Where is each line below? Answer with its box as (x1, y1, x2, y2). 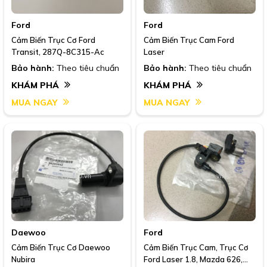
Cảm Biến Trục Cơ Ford (11, 35, 95, 45)
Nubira (11, 254, 35, 265)
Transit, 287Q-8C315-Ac (11, 47, 104, 57)
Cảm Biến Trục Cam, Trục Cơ (144, 243, 249, 253)
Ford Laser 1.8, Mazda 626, (144, 254, 243, 265)
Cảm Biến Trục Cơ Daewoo (11, 243, 110, 253)
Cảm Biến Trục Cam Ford (144, 35, 234, 45)
